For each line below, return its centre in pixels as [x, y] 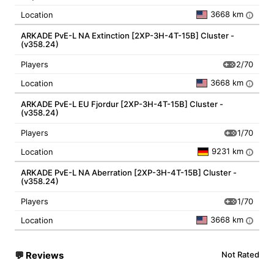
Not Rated [240, 254]
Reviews [45, 255]
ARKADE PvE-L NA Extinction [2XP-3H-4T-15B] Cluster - [128, 35]
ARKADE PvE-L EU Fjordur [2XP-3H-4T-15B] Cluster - [122, 104]
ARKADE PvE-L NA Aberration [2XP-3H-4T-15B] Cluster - [129, 172]
